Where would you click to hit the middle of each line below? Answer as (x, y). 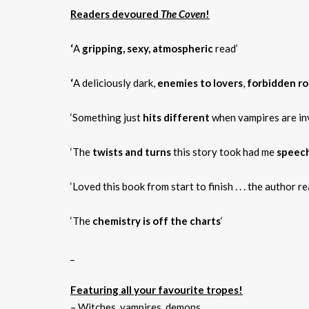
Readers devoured (116, 13)
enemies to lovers (200, 82)
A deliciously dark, (115, 82)
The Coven (183, 13)
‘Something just (107, 117)
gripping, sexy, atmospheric (148, 48)
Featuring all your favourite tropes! (157, 289)
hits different (177, 117)
